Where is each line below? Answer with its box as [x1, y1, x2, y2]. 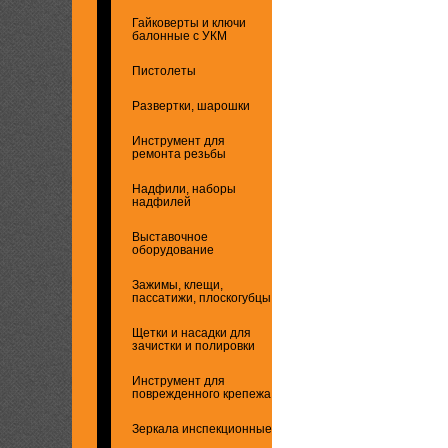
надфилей [132, 195, 191, 208]
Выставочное [132, 230, 208, 243]
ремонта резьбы [132, 147, 226, 160]
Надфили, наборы [132, 182, 236, 195]
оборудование [132, 243, 214, 256]
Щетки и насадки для [132, 326, 251, 339]
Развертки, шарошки [132, 99, 250, 112]
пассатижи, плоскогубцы [132, 291, 271, 304]
